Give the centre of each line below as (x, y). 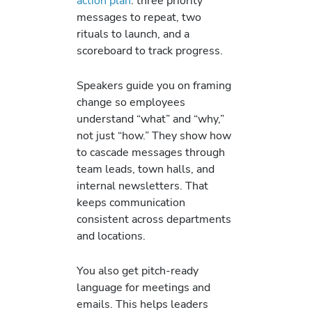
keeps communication (131, 202)
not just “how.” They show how (154, 135)
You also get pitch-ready (138, 271)
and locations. (111, 235)
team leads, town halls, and (146, 169)
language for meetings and (143, 288)
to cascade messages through (151, 152)
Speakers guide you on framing (154, 85)
